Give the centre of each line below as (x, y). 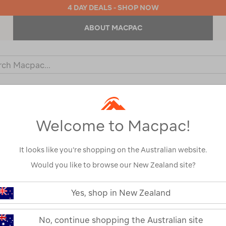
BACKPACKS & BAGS (183, 104)
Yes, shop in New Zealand (121, 193)
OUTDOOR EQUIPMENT (83, 104)
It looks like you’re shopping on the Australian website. (113, 150)
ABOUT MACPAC (113, 28)
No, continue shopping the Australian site (121, 220)
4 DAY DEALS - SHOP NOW (113, 8)
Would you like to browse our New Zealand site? (113, 165)
